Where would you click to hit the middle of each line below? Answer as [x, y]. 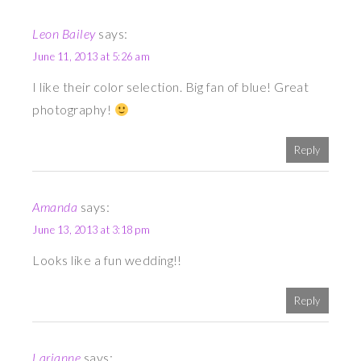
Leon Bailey [64, 34]
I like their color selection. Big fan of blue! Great [171, 87]
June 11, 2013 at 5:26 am [91, 57]
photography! [73, 110]
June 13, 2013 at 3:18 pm [91, 230]
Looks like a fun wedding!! [107, 260]
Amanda [55, 207]
